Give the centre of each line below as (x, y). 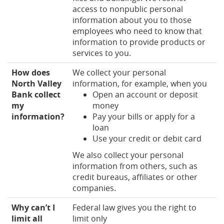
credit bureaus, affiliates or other (135, 177)
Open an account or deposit (145, 94)
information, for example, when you (140, 83)
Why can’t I (33, 207)
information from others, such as (135, 166)
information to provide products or (139, 42)
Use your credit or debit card (147, 138)
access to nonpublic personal (128, 9)
